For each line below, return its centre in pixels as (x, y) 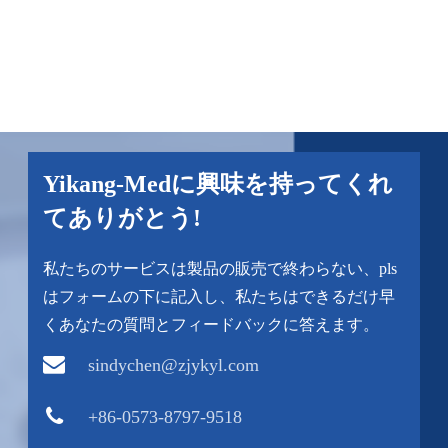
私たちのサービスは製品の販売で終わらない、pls (220, 268)
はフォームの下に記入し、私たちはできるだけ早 (219, 296)
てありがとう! (122, 217)
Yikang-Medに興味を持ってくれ (218, 183)
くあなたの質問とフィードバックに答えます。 (211, 324)
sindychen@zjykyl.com (174, 364)
